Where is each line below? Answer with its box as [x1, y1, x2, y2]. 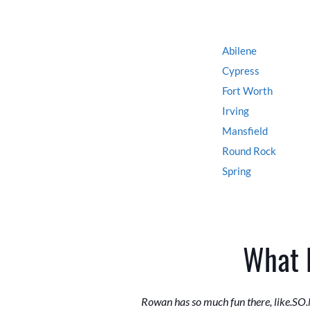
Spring [222, 165, 251, 178]
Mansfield [222, 125, 268, 138]
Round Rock [222, 145, 276, 158]
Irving [222, 104, 249, 118]
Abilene [222, 44, 257, 57]
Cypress [222, 64, 259, 77]
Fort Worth [222, 84, 273, 98]
